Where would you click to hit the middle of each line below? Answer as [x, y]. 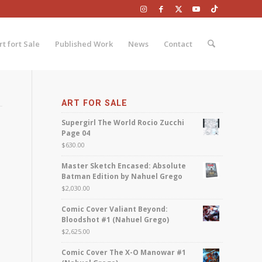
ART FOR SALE [95, 103]
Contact [178, 44]
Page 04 [76, 133]
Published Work [84, 44]
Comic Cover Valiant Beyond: [115, 209]
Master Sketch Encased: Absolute [124, 166]
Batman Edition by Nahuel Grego [122, 176]
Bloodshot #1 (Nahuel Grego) [116, 220]
